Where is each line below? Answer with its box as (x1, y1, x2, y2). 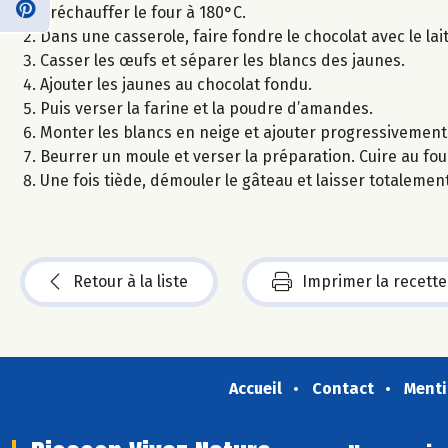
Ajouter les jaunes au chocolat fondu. (40, 74, 312, 94)
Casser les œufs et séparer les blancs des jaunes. (40, 50, 405, 70)
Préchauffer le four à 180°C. (40, 2, 246, 22)
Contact (311, 378, 374, 398)
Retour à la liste (73, 271, 188, 291)
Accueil (228, 378, 282, 398)
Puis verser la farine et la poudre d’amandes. (40, 98, 373, 118)
